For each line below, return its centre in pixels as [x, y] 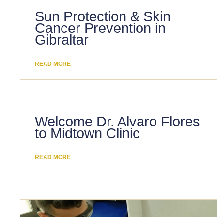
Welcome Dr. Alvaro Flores [118, 121]
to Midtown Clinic [88, 133]
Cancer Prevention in [101, 28]
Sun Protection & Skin [103, 16]
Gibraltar [62, 39]
